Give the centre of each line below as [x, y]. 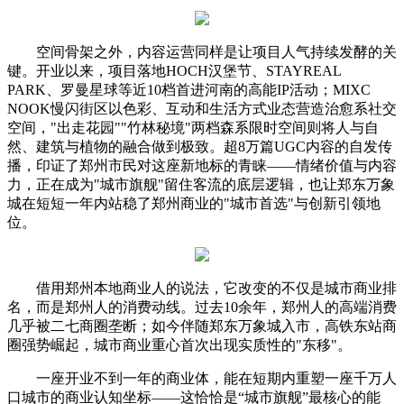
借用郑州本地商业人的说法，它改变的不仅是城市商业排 [216, 288]
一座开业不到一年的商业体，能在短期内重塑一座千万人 [216, 378]
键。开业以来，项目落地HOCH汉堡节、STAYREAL [174, 70]
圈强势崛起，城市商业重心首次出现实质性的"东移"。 [179, 344]
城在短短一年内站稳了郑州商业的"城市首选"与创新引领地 [194, 203]
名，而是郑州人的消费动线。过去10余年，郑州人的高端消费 [202, 307]
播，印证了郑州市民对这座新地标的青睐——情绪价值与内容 [202, 165]
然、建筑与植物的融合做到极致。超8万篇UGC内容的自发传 [200, 146]
